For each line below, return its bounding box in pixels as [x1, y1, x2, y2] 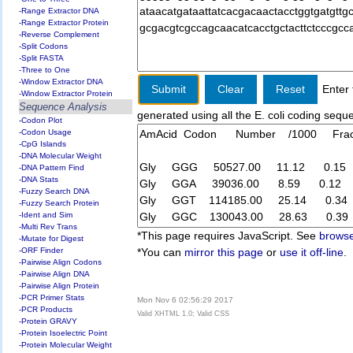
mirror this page [184, 245, 264, 258]
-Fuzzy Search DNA [19, 186, 91, 195]
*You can [137, 245, 185, 258]
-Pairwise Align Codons [19, 257, 102, 266]
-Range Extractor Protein [19, 17, 110, 27]
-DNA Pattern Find [19, 162, 85, 172]
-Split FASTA [19, 53, 65, 62]
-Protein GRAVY [19, 316, 78, 325]
